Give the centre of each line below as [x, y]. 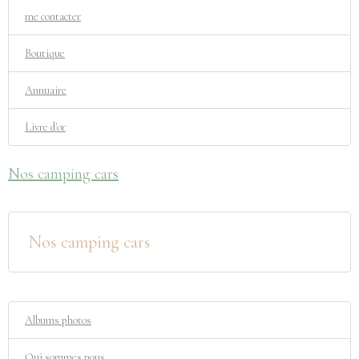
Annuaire [46, 90]
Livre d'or [45, 127]
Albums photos [58, 320]
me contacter [53, 16]
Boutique [45, 53]
